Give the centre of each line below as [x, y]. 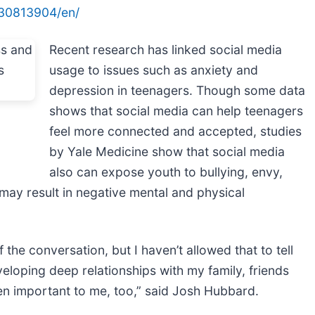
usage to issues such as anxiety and [154, 70]
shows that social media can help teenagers [176, 110]
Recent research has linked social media [166, 49]
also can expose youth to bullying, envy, [166, 172]
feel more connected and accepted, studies [175, 131]
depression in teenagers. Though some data [177, 90]
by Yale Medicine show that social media [167, 151]
